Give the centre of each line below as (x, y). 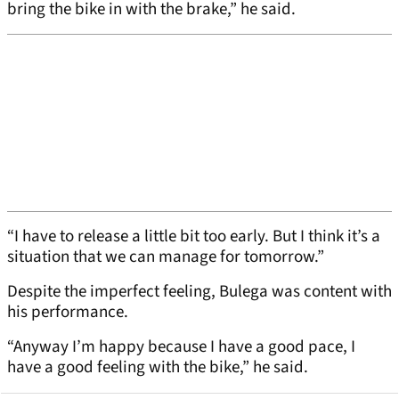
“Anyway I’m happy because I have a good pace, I (181, 347)
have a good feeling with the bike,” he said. (158, 368)
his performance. (68, 313)
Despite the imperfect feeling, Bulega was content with (199, 292)
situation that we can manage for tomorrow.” (166, 257)
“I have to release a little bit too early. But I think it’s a (194, 237)
